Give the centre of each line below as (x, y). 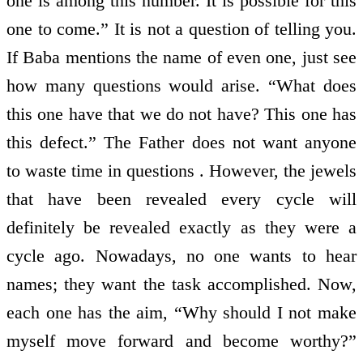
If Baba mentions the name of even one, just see (181, 58)
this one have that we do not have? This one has (181, 114)
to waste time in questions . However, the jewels (181, 171)
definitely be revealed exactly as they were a (181, 228)
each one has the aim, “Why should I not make (181, 313)
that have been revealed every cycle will (181, 199)
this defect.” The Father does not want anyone (181, 143)
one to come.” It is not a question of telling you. (181, 29)
